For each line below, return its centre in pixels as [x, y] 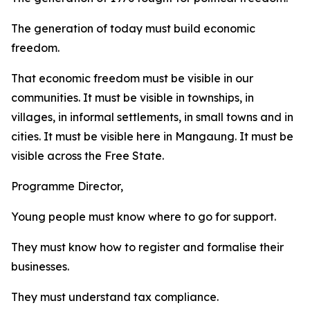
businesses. [40, 266]
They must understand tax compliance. [115, 297]
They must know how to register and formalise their [147, 247]
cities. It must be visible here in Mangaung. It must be [152, 136]
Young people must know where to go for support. [144, 217]
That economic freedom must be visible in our [132, 78]
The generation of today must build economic [133, 28]
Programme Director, [67, 186]
